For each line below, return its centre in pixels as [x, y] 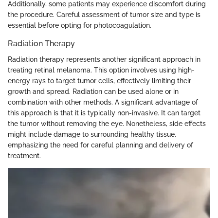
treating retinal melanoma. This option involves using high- [101, 70]
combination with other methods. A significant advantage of [103, 102]
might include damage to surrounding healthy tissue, [92, 134]
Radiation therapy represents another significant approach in [104, 59]
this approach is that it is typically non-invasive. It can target [104, 113]
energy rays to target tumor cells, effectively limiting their [100, 81]
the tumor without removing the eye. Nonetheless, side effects [107, 123]
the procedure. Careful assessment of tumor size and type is [104, 15]
